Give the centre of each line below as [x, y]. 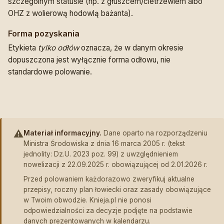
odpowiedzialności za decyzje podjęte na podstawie [108, 211]
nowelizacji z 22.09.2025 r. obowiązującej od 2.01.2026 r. [115, 165]
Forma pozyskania [44, 34]
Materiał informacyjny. [62, 133]
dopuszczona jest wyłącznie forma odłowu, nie [89, 60]
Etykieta [23, 48]
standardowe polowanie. [50, 72]
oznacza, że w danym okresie [131, 48]
